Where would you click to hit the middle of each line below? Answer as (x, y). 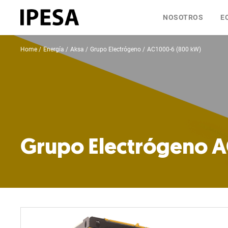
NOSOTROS (183, 17)
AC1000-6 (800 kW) (174, 49)
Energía (54, 49)
